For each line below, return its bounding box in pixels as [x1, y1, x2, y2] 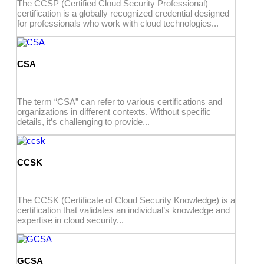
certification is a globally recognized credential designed [17, 8, 229, 18]
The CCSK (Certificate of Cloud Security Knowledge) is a [17, 194, 235, 205]
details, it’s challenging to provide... [17, 116, 150, 127]
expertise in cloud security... [17, 214, 124, 225]
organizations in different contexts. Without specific [17, 106, 211, 117]
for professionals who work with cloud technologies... [17, 18, 219, 28]
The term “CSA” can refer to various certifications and [17, 96, 222, 107]
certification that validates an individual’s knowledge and [17, 204, 230, 215]
